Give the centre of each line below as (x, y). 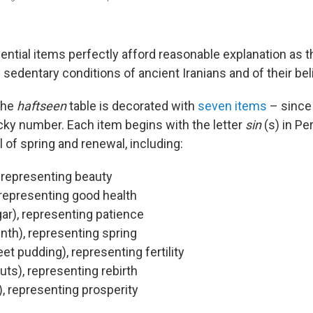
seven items (232, 106)
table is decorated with (132, 106)
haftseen (42, 106)
